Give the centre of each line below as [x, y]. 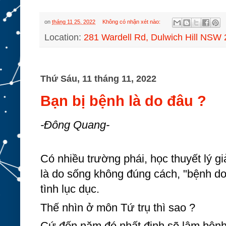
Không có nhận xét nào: [132, 22]
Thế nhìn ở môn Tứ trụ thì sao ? [118, 207]
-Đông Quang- [75, 125]
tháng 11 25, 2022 [74, 22]
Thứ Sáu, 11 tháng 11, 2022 [98, 78]
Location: [64, 37]
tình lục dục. [70, 189]
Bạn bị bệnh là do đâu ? [123, 101]
